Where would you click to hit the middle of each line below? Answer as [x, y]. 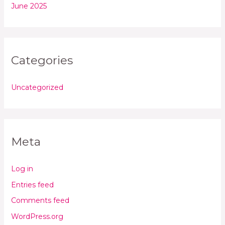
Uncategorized [37, 88]
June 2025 [29, 6]
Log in [22, 169]
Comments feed [40, 201]
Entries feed [32, 185]
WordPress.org [37, 216]
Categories [42, 61]
